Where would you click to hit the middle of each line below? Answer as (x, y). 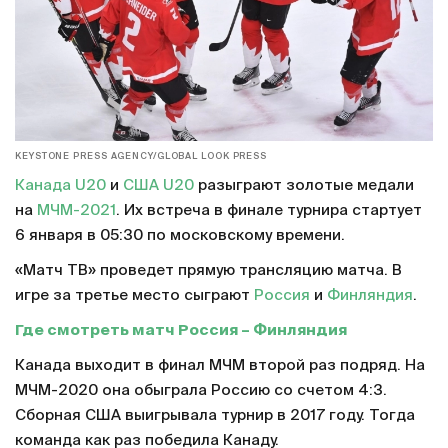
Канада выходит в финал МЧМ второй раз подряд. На (220, 366)
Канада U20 (60, 186)
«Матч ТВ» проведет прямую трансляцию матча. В (208, 271)
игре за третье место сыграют (134, 296)
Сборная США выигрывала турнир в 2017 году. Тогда (215, 416)
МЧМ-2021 (76, 211)
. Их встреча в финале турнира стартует (269, 211)
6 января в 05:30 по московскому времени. (180, 236)
